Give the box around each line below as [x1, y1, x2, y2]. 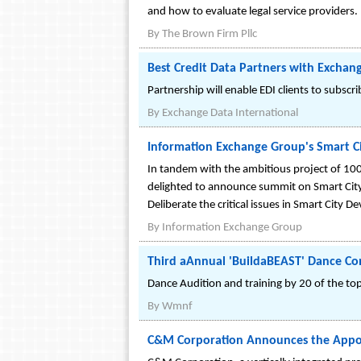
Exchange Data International [162, 107, 298, 120]
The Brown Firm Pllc [162, 28, 257, 41]
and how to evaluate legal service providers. [147, 6, 358, 19]
